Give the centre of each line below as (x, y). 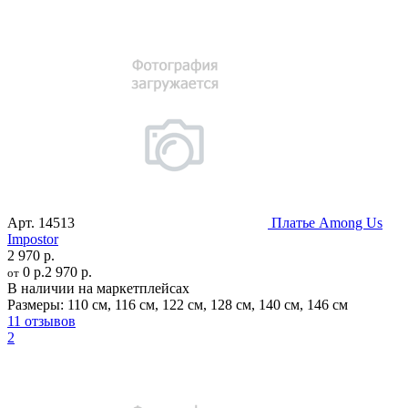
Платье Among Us (327, 222)
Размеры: (36, 304)
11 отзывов (41, 321)
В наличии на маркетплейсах (98, 288)
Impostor (33, 239)
